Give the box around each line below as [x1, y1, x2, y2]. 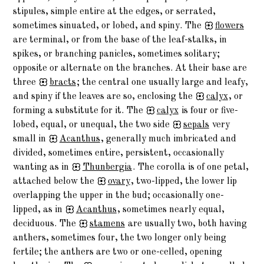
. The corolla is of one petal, [133, 163, 249, 173]
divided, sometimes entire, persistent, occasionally [13, 148, 225, 159]
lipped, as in [13, 205, 65, 215]
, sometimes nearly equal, [117, 205, 225, 215]
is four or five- [179, 106, 239, 116]
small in [13, 134, 49, 144]
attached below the [13, 177, 97, 187]
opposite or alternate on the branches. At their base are [13, 64, 247, 74]
